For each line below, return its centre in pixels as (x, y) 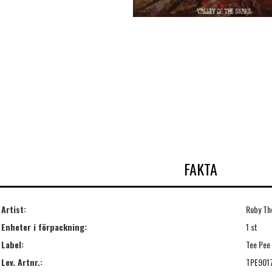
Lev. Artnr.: (22, 262)
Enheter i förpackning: (44, 226)
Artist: (14, 209)
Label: (12, 244)
